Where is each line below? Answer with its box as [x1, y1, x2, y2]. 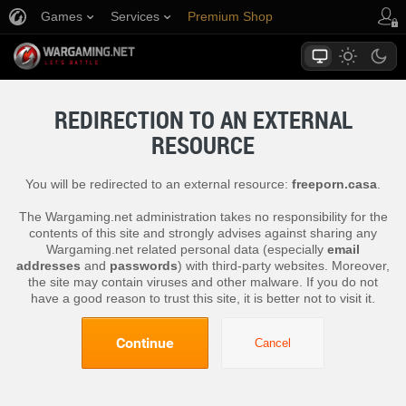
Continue [116, 333, 174, 353]
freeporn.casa [292, 177, 377, 191]
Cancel [255, 336, 291, 350]
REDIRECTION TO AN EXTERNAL [53, 103, 353, 136]
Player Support [188, 43, 273, 57]
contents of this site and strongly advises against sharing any [29, 226, 377, 240]
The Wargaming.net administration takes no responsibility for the [18, 209, 388, 224]
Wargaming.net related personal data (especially [46, 242, 327, 256]
